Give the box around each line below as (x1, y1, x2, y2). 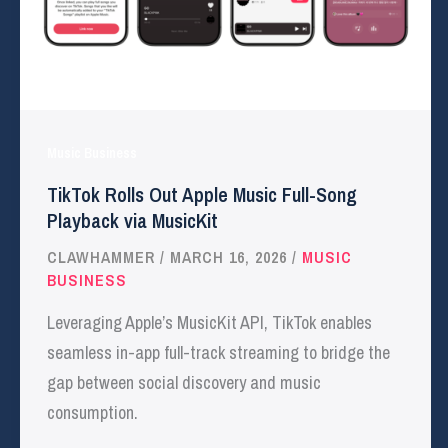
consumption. (47, 399, 138, 425)
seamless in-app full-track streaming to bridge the (47, 339, 390, 365)
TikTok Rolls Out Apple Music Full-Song (47, 181, 357, 209)
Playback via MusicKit (47, 207, 218, 235)
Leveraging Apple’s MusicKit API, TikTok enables (47, 309, 372, 335)
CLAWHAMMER (47, 246, 160, 269)
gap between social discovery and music (47, 369, 321, 395)
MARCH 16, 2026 (170, 246, 292, 269)
